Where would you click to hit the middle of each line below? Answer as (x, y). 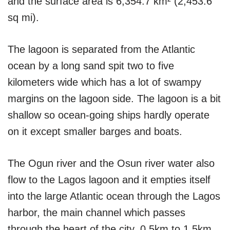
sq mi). (23, 17)
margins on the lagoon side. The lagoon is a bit (114, 98)
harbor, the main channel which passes (97, 212)
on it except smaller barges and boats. (95, 131)
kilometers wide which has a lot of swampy (104, 82)
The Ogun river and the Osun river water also (111, 163)
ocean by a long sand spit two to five (91, 65)
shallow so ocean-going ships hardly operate (109, 115)
